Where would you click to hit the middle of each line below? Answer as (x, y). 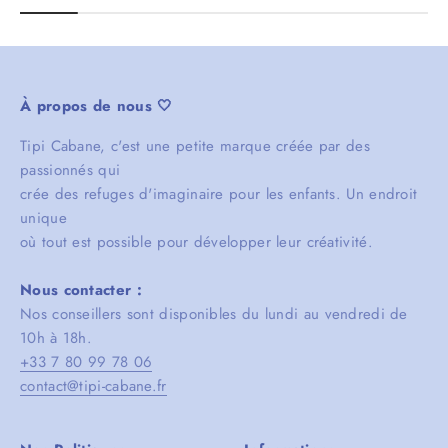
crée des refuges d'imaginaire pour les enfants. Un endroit (219, 193)
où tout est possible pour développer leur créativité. (196, 241)
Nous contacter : (81, 289)
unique (43, 217)
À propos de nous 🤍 (96, 105)
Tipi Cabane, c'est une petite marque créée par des (195, 145)
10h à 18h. (56, 337)
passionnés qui (70, 169)
